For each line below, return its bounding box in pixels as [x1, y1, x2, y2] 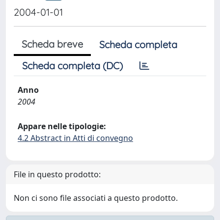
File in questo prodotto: [14, 169, 101, 180]
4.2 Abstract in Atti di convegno [18, 133, 133, 143]
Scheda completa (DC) [22, 59, 123, 72]
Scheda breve [22, 38, 83, 50]
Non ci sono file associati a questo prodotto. [14, 192, 178, 203]
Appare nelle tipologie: [18, 121, 106, 132]
